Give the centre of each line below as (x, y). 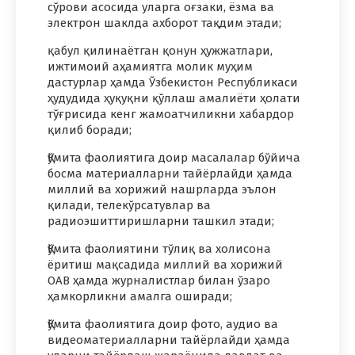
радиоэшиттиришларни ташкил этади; (161, 221)
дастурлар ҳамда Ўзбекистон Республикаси (173, 83)
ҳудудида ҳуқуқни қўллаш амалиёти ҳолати (174, 99)
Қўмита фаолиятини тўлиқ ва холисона (159, 249)
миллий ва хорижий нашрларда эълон (162, 190)
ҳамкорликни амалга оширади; (140, 297)
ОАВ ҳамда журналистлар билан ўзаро (159, 281)
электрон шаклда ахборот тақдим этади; (164, 23)
